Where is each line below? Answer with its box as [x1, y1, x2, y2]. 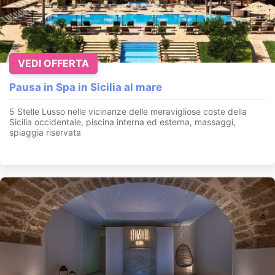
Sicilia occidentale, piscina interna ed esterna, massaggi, [9, 116, 236, 127]
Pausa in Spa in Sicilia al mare [9, 80, 162, 93]
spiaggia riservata [9, 126, 81, 137]
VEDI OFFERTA [18, 56, 89, 69]
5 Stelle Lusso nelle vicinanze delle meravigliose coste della [9, 106, 247, 117]
